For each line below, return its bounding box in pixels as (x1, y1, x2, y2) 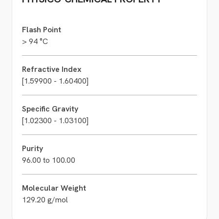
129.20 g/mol (22, 195, 68, 205)
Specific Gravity (22, 104, 78, 114)
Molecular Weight (22, 183, 86, 194)
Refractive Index (22, 64, 82, 75)
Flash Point (22, 24, 61, 35)
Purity (22, 143, 43, 154)
